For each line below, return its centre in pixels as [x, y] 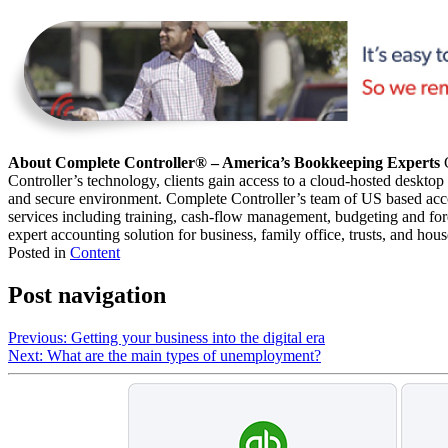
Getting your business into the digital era [198, 338]
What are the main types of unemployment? [184, 356]
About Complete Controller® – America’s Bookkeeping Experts [224, 163]
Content [95, 253]
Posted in [39, 253]
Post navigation [87, 295]
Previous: [37, 338]
